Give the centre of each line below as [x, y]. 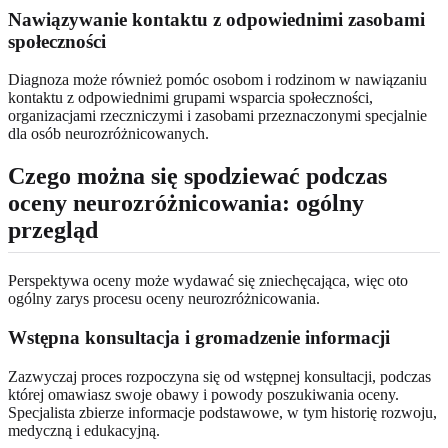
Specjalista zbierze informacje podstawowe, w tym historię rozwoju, [222, 412]
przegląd [53, 230]
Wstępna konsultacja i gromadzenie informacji [199, 338]
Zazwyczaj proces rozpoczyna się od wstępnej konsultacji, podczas [219, 376]
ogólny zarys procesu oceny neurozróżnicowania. [164, 299]
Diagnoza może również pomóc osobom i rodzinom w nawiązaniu [217, 80]
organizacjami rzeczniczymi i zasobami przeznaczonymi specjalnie [217, 116]
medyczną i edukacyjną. [84, 430]
